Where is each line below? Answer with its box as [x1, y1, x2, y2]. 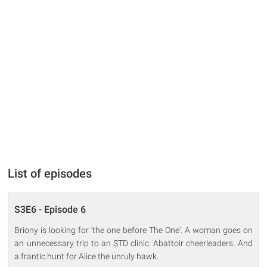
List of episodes [8, 166, 92, 181]
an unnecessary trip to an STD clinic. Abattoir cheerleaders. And [14, 238, 253, 248]
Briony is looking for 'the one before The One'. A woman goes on [14, 225, 253, 235]
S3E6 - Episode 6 [14, 204, 86, 215]
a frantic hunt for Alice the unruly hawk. [14, 252, 159, 261]
